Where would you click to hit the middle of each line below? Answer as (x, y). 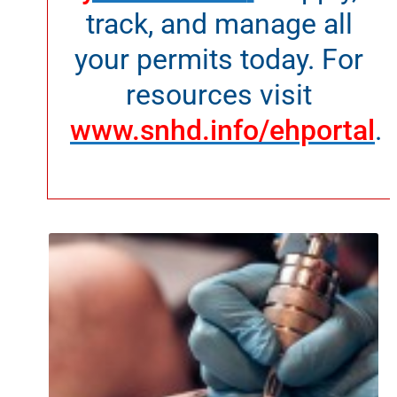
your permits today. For (219, 59)
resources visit (219, 94)
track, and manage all (219, 23)
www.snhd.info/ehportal (222, 130)
